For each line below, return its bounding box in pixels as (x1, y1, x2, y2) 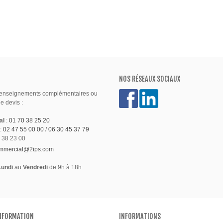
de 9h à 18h (48, 163, 82, 171)
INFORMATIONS (119, 212, 161, 221)
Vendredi (23, 163, 48, 171)
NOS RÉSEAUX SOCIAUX (119, 74, 180, 83)
